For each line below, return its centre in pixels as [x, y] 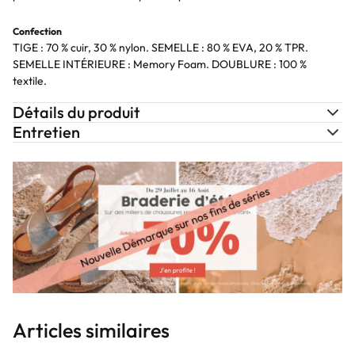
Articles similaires [91, 331]
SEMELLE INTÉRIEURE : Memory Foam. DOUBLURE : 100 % [160, 64]
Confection [37, 31]
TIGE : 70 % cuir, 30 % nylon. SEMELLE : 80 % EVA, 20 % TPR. [160, 48]
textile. [30, 81]
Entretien [46, 132]
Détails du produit [76, 112]
